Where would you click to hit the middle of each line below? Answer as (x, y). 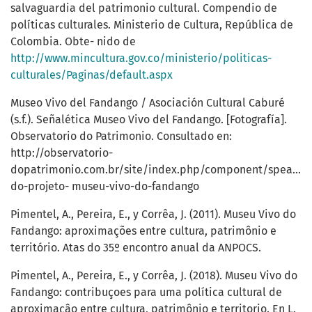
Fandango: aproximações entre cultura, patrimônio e (143, 231)
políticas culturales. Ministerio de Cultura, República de (152, 25)
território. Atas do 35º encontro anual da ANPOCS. (136, 248)
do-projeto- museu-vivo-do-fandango (105, 187)
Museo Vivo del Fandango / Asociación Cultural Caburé (148, 103)
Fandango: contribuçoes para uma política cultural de (146, 292)
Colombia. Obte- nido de (73, 42)
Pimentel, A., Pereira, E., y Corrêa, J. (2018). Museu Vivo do (154, 276)
